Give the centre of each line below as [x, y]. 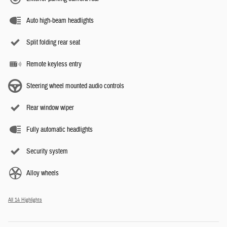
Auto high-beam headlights [60, 21]
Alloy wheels [43, 173]
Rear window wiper [50, 108]
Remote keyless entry [54, 64]
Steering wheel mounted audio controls [75, 86]
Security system [47, 151]
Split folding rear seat [53, 42]
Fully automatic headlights [60, 129]
